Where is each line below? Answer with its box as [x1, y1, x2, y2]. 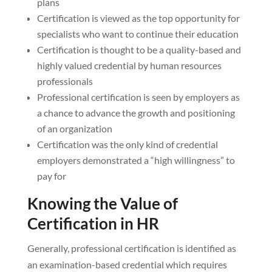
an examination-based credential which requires [27, 258, 227, 270]
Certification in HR [27, 213, 159, 233]
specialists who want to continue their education [36, 27, 239, 39]
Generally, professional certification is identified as [27, 242, 236, 254]
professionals [36, 75, 93, 87]
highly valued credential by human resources [36, 59, 222, 71]
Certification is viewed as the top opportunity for [36, 12, 240, 24]
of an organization [36, 122, 112, 134]
